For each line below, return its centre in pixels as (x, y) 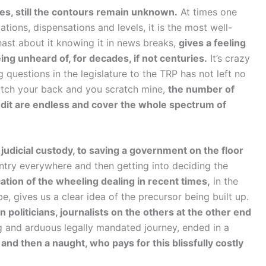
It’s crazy (229, 58)
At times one (207, 12)
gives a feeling (212, 42)
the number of (201, 89)
